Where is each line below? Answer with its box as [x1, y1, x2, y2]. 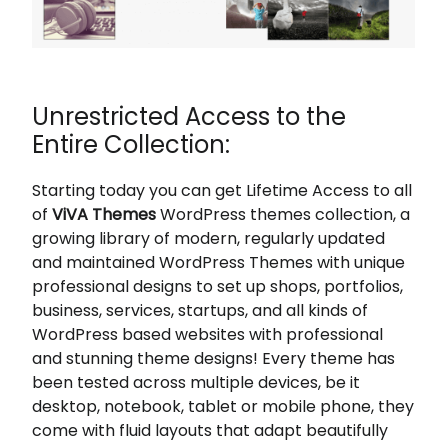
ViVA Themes [52, 203, 157, 226]
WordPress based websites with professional [32, 323, 384, 346]
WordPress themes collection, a [156, 203, 411, 226]
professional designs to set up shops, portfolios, [32, 275, 404, 298]
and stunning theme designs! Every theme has [32, 347, 396, 370]
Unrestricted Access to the [32, 100, 347, 133]
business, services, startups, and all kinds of [32, 299, 369, 322]
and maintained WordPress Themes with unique [32, 251, 406, 274]
